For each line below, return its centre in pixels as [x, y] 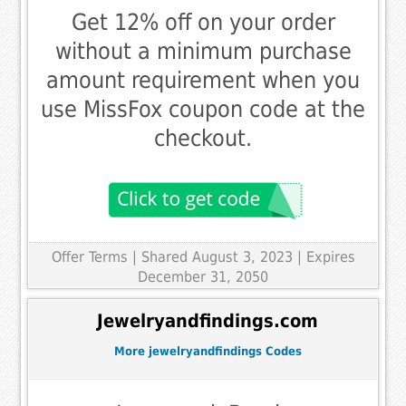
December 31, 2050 [203, 277]
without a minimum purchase [203, 52]
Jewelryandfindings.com [208, 321]
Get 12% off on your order [203, 23]
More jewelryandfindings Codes [208, 351]
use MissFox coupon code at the [203, 110]
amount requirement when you [203, 81]
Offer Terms [89, 257]
